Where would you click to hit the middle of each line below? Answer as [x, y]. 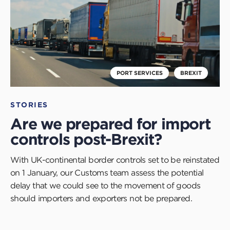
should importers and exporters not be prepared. [101, 198]
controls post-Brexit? [86, 139]
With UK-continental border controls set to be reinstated [115, 159]
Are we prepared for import [110, 124]
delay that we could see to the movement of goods [106, 185]
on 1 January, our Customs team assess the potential [107, 172]
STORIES [29, 104]
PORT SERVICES [140, 72]
